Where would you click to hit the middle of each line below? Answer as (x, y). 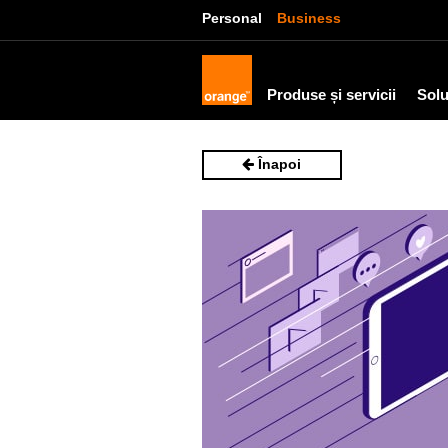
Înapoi (278, 164)
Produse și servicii (331, 94)
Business (309, 18)
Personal (232, 18)
